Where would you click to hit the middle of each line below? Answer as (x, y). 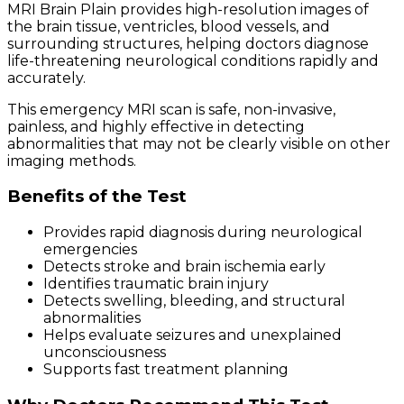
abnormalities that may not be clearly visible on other (199, 143)
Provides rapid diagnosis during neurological (203, 232)
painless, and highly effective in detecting (156, 126)
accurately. (46, 78)
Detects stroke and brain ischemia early (184, 266)
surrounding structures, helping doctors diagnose (188, 43)
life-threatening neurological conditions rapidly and (193, 60)
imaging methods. (72, 161)
